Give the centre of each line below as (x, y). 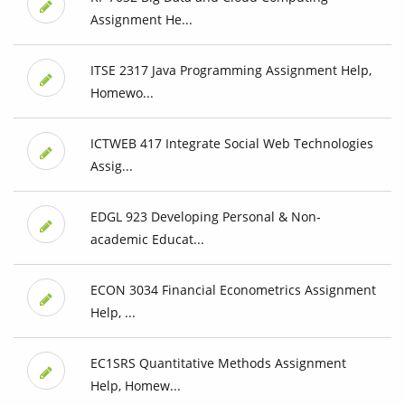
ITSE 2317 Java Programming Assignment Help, (231, 71)
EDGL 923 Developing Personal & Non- (205, 217)
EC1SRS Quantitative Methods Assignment (218, 363)
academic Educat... (147, 240)
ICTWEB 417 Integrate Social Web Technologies (231, 144)
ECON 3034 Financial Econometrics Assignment (233, 290)
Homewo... (122, 93)
